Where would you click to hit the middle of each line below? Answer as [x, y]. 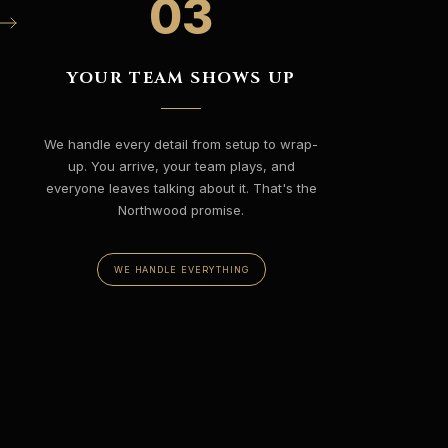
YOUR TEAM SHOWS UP [181, 78]
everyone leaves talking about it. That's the [181, 188]
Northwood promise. [181, 210]
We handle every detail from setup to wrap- [181, 144]
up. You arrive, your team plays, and [181, 166]
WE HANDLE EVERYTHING [181, 269]
